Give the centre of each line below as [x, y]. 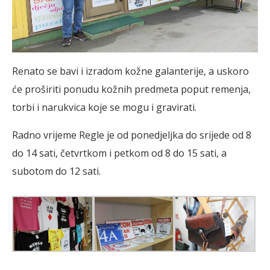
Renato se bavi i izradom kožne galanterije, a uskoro [130, 71]
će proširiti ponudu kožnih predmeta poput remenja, [131, 89]
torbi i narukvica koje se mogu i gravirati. [104, 107]
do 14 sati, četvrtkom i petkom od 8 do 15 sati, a [119, 153]
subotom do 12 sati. [56, 171]
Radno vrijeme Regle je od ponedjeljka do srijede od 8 [132, 135]
